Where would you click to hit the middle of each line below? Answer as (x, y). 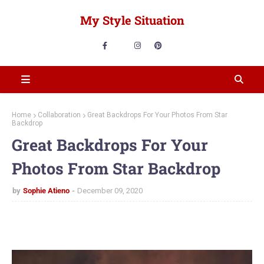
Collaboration (59, 115)
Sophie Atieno (46, 191)
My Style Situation (132, 20)
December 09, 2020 (110, 191)
